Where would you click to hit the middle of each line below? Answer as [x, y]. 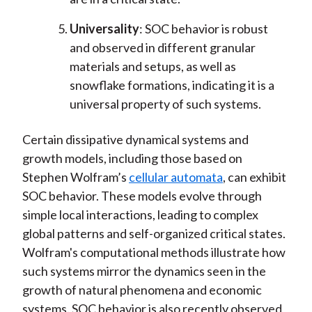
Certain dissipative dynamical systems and [135, 140]
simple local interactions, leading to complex [140, 215]
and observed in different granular [162, 48]
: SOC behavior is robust [203, 29]
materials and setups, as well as [153, 67]
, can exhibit [254, 177]
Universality [104, 29]
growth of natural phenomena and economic [142, 290]
